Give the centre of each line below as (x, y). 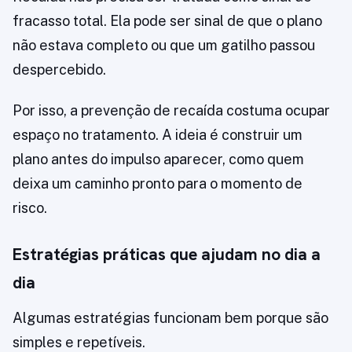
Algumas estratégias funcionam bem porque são (170, 318)
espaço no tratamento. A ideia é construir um (158, 135)
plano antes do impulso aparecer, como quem (158, 159)
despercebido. (59, 70)
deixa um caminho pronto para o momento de (158, 184)
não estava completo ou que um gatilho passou (164, 46)
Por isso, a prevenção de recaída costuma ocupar (171, 111)
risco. (30, 208)
